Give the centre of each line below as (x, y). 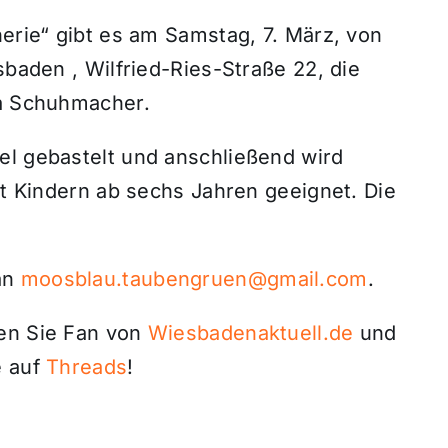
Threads (87, 366)
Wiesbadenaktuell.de (250, 332)
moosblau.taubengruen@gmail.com (194, 278)
